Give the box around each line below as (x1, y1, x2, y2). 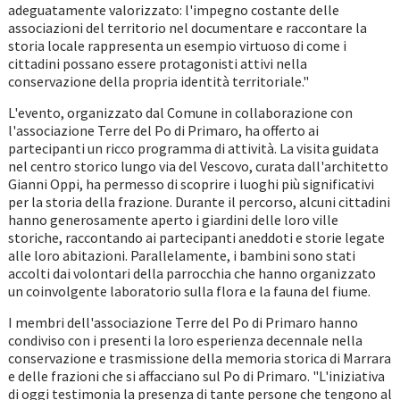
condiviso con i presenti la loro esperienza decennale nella (7, 331, 362, 350)
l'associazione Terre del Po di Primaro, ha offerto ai (7, 121, 319, 140)
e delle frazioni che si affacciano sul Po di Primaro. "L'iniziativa (7, 367, 385, 386)
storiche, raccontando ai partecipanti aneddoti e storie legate (7, 229, 385, 247)
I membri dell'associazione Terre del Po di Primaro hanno (7, 313, 358, 332)
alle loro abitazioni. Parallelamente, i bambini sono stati (7, 246, 355, 265)
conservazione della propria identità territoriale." (7, 72, 309, 91)
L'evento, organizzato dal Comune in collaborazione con (7, 104, 353, 122)
